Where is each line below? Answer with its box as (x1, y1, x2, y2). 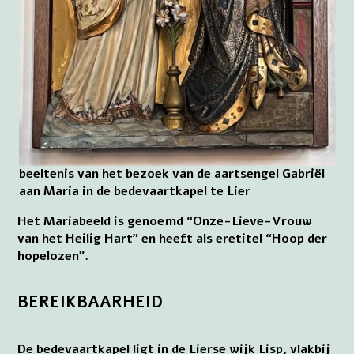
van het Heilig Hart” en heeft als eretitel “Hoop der (17, 230, 328, 248)
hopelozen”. (17, 247, 89, 265)
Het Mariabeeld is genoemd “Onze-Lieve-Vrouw (17, 213, 313, 231)
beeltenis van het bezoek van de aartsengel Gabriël (18, 165, 325, 183)
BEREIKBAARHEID (17, 291, 164, 314)
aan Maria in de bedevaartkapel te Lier (18, 183, 250, 201)
